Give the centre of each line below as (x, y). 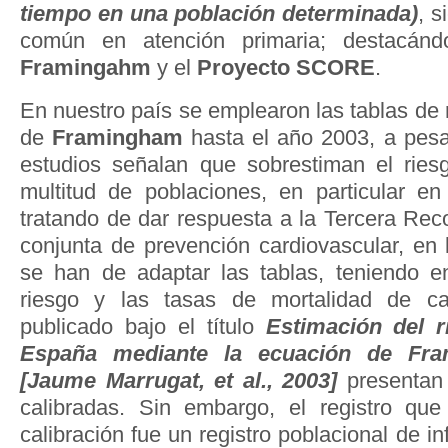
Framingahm (85, 67)
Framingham (122, 138)
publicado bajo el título (143, 327)
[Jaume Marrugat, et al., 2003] (179, 381)
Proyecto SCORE (286, 67)
